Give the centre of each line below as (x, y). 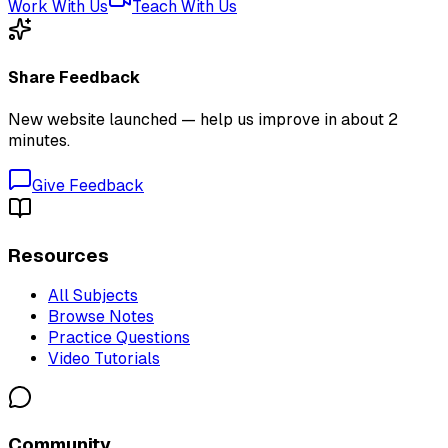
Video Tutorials (104, 359)
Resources (58, 255)
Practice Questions (119, 338)
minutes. (39, 141)
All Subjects (93, 296)
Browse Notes (101, 317)
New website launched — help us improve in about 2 (203, 120)
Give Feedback (88, 186)
